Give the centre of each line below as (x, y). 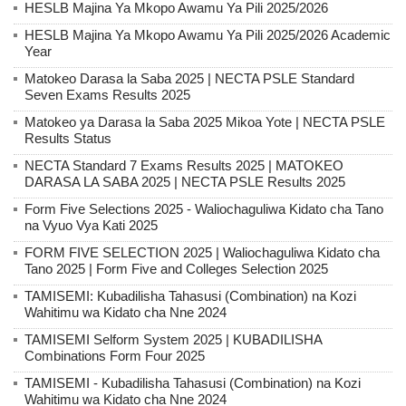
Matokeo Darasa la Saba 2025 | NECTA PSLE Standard (189, 78)
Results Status (68, 138)
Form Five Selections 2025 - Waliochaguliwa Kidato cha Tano (204, 208)
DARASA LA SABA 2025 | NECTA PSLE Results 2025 (185, 181)
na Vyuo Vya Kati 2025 (91, 225)
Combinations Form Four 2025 (115, 355)
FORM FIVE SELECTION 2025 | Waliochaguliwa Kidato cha (202, 252)
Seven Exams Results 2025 (107, 94)
